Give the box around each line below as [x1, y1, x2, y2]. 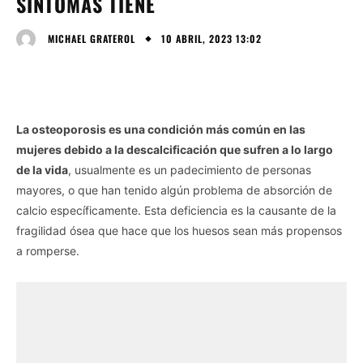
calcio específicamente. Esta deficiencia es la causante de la [16, 203, 336, 217]
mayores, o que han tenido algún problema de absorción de [16, 182, 332, 197]
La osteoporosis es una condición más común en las [16, 122, 305, 136]
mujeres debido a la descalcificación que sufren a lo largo [16, 142, 333, 156]
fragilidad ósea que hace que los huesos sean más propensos [16, 223, 342, 237]
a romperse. [16, 243, 79, 258]
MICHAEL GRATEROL [48, 31, 135, 45]
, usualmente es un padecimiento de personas [68, 162, 311, 177]
